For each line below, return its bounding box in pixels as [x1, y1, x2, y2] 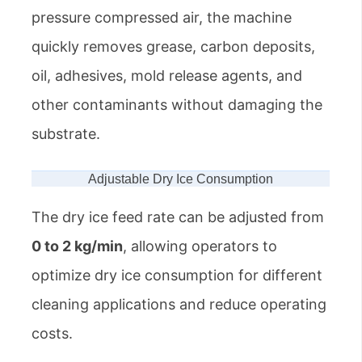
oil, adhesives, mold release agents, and [32, 67, 302, 85]
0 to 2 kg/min [32, 238, 123, 255]
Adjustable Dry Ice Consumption [88, 172, 273, 187]
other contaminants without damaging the [32, 96, 322, 114]
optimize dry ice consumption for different [32, 267, 322, 284]
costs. [32, 325, 73, 343]
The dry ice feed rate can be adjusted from [32, 208, 324, 226]
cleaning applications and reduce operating [32, 296, 326, 314]
